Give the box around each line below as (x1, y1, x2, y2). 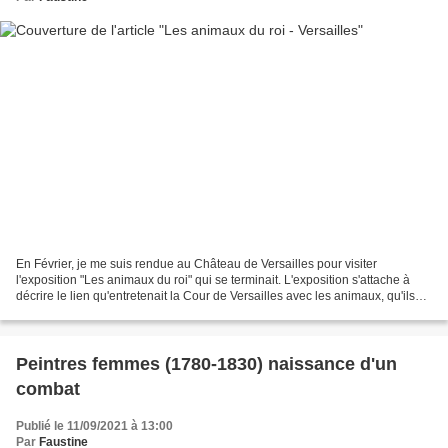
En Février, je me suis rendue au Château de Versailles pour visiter (16, 257, 377, 272)
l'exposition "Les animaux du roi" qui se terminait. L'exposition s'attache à (16, 273, 410, 288)
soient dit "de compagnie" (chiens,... (16, 305, 209, 320)
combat (16, 379, 80, 400)
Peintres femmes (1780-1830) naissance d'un (16, 354, 397, 375)
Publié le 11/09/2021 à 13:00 (16, 419, 173, 434)
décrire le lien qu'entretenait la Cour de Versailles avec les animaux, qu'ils (16, 289, 415, 304)
